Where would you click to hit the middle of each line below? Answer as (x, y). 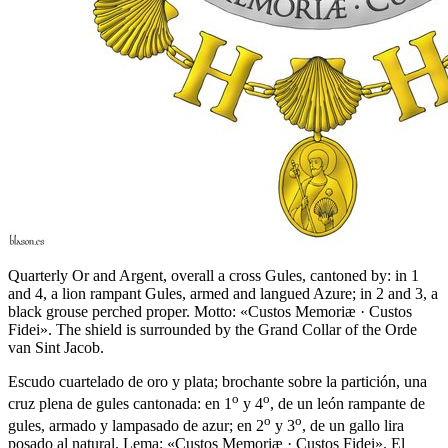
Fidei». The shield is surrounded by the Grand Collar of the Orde (212, 329)
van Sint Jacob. (56, 347)
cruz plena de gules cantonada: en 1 (120, 403)
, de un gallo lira (353, 426)
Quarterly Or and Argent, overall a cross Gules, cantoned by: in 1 (213, 275)
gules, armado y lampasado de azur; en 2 (136, 426)
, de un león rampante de (347, 403)
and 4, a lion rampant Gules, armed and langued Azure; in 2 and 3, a (223, 293)
